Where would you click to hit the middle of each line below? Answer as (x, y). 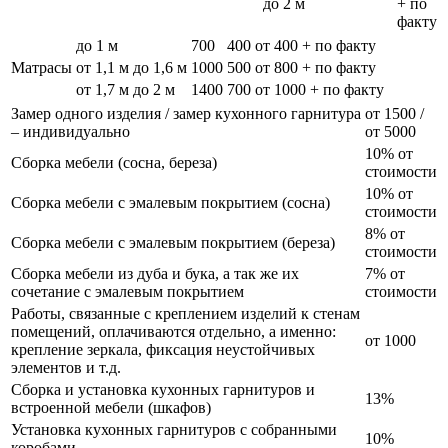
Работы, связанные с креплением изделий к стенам (185, 314)
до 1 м (97, 46)
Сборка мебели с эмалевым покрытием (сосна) (170, 203)
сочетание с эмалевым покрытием (127, 292)
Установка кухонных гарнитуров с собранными (174, 430)
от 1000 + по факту (319, 90)
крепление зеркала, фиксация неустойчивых (163, 350)
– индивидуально (70, 132)
